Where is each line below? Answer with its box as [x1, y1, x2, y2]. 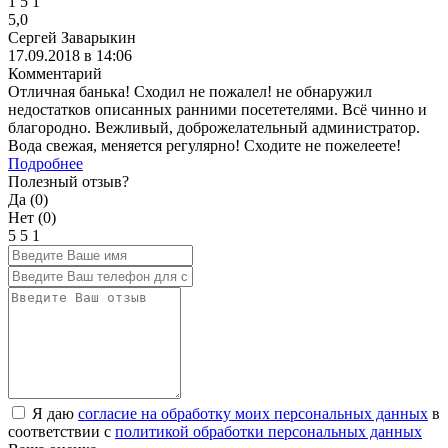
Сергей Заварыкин [8, 28, 136, 46]
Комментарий [8, 64, 102, 82]
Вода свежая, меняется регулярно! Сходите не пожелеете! [8, 136, 401, 154]
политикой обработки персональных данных [115, 422, 422, 440]
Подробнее [8, 154, 83, 172]
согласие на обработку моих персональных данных [78, 404, 428, 422]
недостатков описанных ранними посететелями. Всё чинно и [8, 100, 427, 118]
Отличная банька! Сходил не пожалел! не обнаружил [8, 82, 372, 100]
